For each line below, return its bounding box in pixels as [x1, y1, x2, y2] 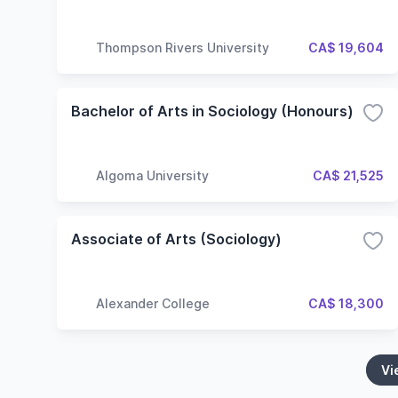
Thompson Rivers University [96, 39, 269, 55]
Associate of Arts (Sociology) [71, 230, 282, 248]
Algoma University [96, 167, 209, 183]
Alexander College [96, 295, 210, 311]
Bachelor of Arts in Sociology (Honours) [71, 102, 354, 120]
